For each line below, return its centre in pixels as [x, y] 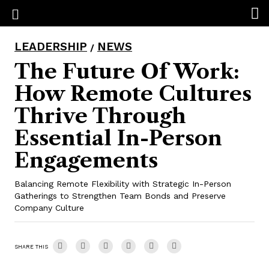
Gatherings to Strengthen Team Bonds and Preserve [120, 196]
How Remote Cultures [133, 94]
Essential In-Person [118, 138]
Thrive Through [100, 116]
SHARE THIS [31, 247]
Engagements [86, 160]
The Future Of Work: [127, 71]
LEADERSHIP [51, 47]
